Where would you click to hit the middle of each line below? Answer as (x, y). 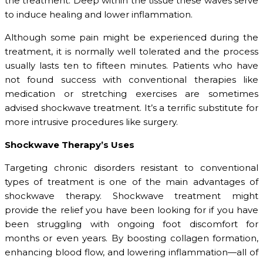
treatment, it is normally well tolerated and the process (131, 52)
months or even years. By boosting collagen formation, (131, 238)
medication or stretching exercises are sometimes (131, 94)
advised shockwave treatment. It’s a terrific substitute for (131, 108)
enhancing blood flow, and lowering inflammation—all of (131, 252)
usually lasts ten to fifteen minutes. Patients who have (131, 66)
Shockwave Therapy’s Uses (70, 145)
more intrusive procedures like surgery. (91, 122)
